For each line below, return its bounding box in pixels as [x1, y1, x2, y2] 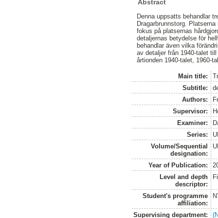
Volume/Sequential [151, 142, 208, 150]
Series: [187, 130, 208, 138]
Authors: [182, 95, 208, 103]
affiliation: [178, 199, 208, 207]
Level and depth [160, 173, 208, 181]
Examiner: [177, 119, 208, 127]
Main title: [178, 72, 208, 80]
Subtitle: [182, 84, 208, 91]
